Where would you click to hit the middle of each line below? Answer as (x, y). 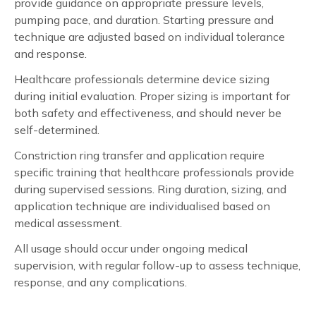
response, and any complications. (101, 282)
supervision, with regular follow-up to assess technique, (157, 265)
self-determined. (57, 129)
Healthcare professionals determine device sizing (142, 79)
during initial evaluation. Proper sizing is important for (152, 96)
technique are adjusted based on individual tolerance (150, 36)
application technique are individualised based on (142, 206)
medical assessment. (68, 223)
